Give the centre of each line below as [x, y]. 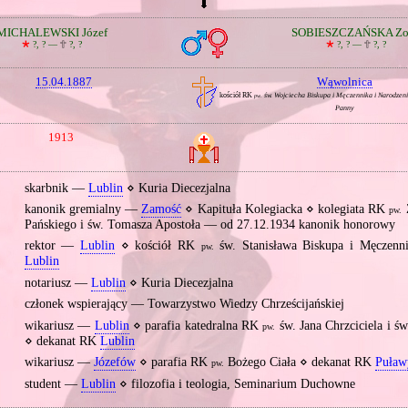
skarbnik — [56, 188]
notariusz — [57, 282]
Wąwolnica [344, 82]
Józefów [114, 362]
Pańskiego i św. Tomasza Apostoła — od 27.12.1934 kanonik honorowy [209, 225]
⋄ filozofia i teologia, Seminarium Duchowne [235, 383]
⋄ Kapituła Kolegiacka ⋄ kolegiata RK [286, 209]
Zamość [162, 209]
